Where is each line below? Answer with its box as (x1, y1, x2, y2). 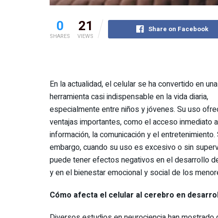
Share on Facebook (148, 24, 208, 34)
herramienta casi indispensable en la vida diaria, (50, 91, 208, 103)
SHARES (50, 32, 70, 40)
